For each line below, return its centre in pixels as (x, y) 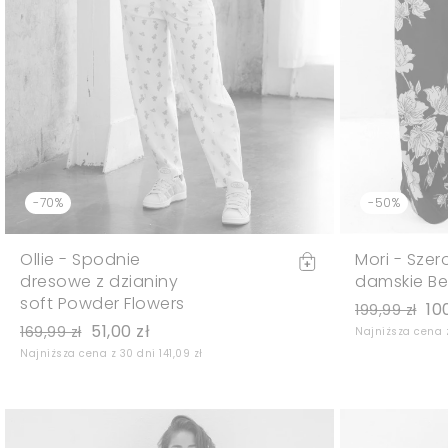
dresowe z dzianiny (99, 282)
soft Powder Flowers (102, 304)
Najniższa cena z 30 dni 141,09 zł (111, 354)
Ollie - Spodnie (80, 260)
